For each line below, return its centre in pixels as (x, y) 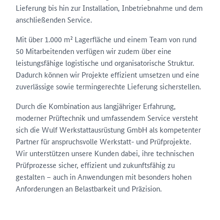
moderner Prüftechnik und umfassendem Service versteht (107, 118)
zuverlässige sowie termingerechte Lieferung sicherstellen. (108, 86)
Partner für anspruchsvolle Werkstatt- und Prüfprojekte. (103, 141)
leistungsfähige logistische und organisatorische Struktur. (105, 63)
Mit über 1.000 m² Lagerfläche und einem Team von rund (106, 39)
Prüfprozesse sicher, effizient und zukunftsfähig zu (95, 165)
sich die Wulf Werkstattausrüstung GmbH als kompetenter (108, 129)
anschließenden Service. (54, 19)
